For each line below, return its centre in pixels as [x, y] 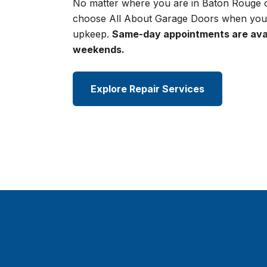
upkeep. [92, 34]
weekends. [99, 50]
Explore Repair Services [148, 89]
